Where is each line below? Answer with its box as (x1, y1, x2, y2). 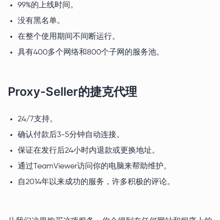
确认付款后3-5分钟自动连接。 (18, 131, 124, 139)
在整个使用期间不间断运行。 (18, 33, 120, 41)
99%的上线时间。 (18, 1, 78, 10)
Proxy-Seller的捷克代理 (8, 84, 137, 99)
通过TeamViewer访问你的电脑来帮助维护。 (18, 163, 171, 171)
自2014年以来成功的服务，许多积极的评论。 (18, 178, 175, 187)
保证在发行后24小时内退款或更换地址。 (18, 147, 160, 155)
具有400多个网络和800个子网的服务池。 (18, 49, 164, 57)
